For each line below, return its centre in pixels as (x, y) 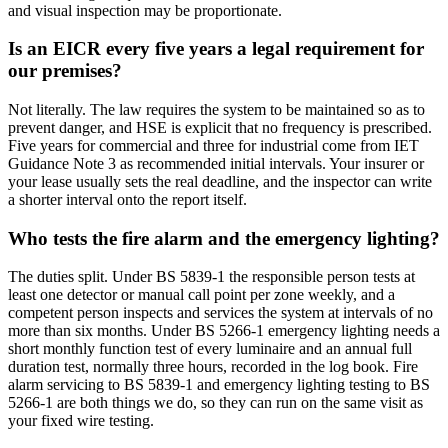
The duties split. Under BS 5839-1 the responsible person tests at (211, 277)
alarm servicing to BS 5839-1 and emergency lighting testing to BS (219, 385)
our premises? (65, 71)
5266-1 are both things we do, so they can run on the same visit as (215, 403)
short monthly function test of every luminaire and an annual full (210, 349)
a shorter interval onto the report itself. (127, 200)
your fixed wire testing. (81, 421)
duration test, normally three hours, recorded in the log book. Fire (213, 367)
